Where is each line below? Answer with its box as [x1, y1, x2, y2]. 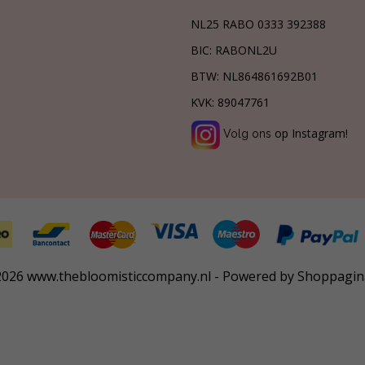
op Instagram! [271, 125, 348, 142]
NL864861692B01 [222, 68, 318, 84]
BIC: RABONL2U [191, 42, 277, 58]
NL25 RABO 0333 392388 [191, 16, 326, 32]
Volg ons [223, 127, 271, 141]
